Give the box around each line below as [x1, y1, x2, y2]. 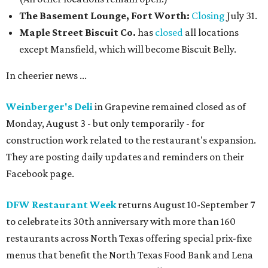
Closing [191, 10, 225, 22]
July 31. [225, 10, 257, 22]
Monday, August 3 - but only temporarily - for [6, 117, 205, 129]
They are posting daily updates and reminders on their [6, 151, 244, 163]
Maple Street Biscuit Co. [19, 26, 138, 38]
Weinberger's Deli [6, 100, 93, 112]
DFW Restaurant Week [6, 199, 116, 211]
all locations [183, 26, 239, 38]
